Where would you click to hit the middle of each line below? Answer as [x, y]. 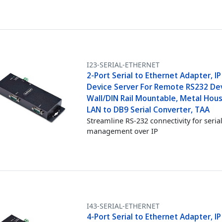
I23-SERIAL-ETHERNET [123, 64]
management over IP [123, 131]
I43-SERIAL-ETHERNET [123, 206]
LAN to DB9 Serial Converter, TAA [148, 109]
